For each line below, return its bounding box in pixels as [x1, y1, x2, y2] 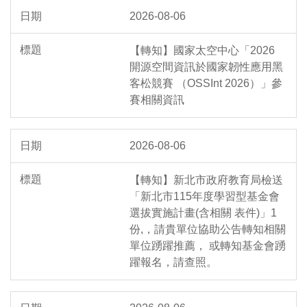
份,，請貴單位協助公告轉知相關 [130, 223, 286, 236]
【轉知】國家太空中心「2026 [130, 45, 275, 57]
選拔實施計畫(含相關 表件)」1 [130, 207, 277, 219]
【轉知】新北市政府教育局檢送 [130, 174, 283, 186]
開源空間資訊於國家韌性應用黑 [130, 61, 283, 73]
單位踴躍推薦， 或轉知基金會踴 [130, 240, 286, 252]
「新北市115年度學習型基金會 [130, 191, 280, 203]
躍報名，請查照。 [130, 256, 217, 269]
